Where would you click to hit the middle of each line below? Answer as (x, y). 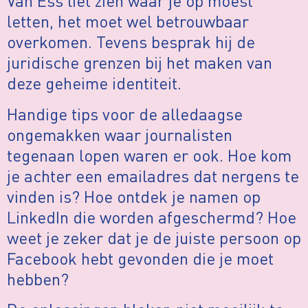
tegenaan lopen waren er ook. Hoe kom (149, 155)
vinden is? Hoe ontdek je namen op (134, 196)
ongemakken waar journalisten (120, 134)
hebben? (38, 278)
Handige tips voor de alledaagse (125, 113)
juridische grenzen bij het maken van (140, 63)
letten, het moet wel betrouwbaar (128, 21)
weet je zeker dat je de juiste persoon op (154, 237)
